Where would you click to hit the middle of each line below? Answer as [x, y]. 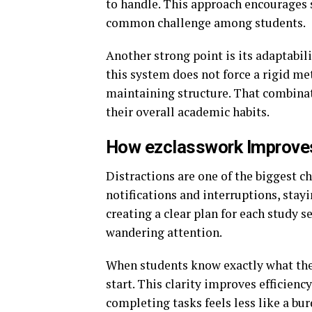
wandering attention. [164, 233]
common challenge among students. [206, 23]
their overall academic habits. [188, 112]
